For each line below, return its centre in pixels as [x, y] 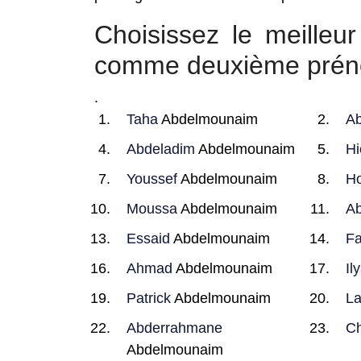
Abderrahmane [174, 328]
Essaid [148, 239]
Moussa [152, 209]
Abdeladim [161, 149]
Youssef [152, 179]
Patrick [149, 298]
